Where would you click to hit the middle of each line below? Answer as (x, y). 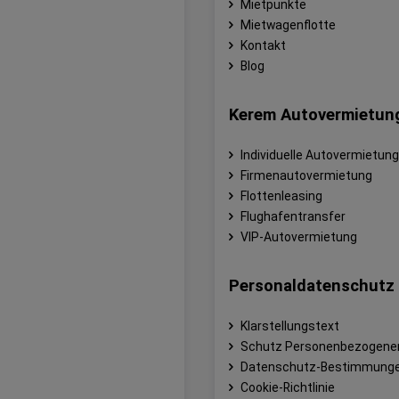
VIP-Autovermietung (298, 236)
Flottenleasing (281, 195)
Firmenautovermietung (306, 175)
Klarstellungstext (289, 326)
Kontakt (263, 45)
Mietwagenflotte (288, 24)
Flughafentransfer (293, 216)
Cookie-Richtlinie (287, 387)
